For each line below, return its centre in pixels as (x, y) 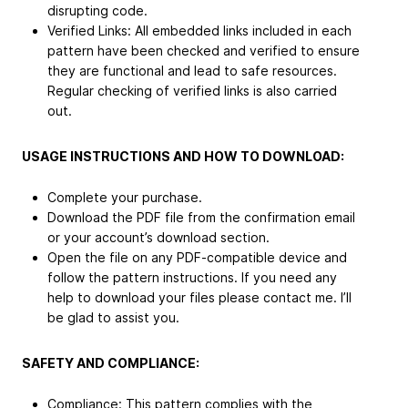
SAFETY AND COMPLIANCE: (111, 363)
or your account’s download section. (158, 238)
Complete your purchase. (125, 198)
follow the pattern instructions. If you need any (192, 278)
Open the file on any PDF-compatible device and (197, 258)
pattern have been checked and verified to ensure (204, 51)
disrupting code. (97, 11)
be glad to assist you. (113, 318)
